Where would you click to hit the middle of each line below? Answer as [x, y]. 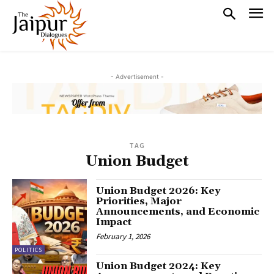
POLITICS [28, 250]
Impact [114, 222]
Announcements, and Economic [178, 212]
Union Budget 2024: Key [158, 266]
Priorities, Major [139, 202]
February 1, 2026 [123, 237]
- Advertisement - [137, 77]
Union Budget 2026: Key [158, 191]
